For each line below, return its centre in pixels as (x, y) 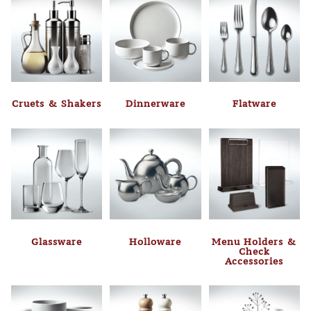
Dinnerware (155, 104)
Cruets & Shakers (57, 104)
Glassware (57, 241)
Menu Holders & (254, 241)
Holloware (155, 241)
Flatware (254, 104)
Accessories (254, 261)
